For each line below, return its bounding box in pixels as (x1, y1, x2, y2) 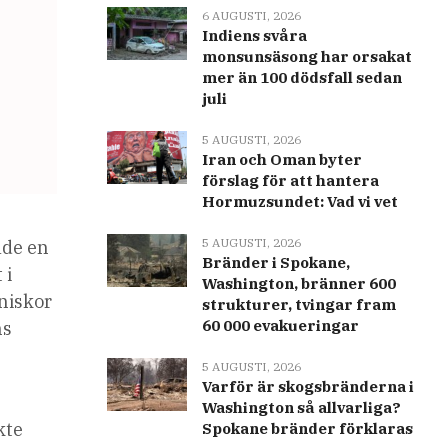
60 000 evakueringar (201, 316, 359, 335)
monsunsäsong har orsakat (201, 47, 412, 66)
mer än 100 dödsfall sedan (201, 68, 402, 87)
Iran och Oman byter (201, 150, 362, 169)
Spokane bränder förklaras (201, 419, 413, 438)
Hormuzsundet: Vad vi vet (201, 192, 398, 211)
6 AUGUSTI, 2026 (201, 8, 301, 23)
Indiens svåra (201, 26, 307, 45)
